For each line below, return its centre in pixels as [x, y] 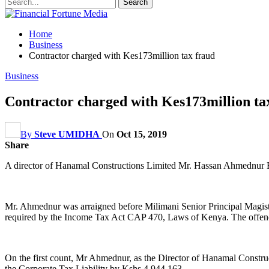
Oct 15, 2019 [142, 134]
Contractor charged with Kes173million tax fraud [122, 56]
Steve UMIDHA [67, 134]
